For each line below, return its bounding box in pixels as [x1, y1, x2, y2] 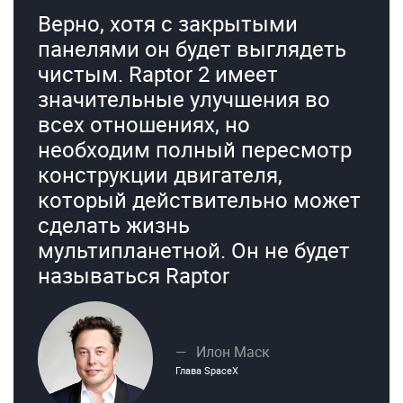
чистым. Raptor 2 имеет [37, 58, 278, 88]
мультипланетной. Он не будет [37, 235, 350, 264]
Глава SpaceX [175, 363, 238, 377]
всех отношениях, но [37, 109, 250, 139]
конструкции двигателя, [37, 159, 282, 189]
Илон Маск [195, 341, 270, 362]
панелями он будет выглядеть [37, 33, 346, 63]
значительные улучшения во [37, 84, 330, 113]
